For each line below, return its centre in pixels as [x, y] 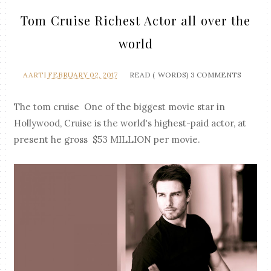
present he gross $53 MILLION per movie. [107, 139]
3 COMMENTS [216, 74]
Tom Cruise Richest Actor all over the [135, 20]
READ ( [142, 74]
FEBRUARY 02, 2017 [82, 74]
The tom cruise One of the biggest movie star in [120, 106]
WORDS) [173, 74]
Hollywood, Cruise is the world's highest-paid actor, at [130, 123]
